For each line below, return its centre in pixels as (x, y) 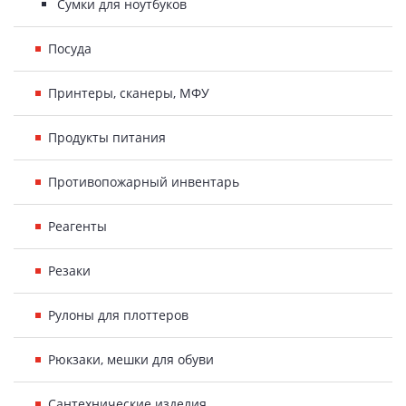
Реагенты (77, 226)
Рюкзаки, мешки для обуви (131, 359)
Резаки (69, 271)
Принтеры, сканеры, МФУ (129, 93)
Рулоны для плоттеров (118, 315)
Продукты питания (107, 137)
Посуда (70, 48)
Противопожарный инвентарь (144, 182)
